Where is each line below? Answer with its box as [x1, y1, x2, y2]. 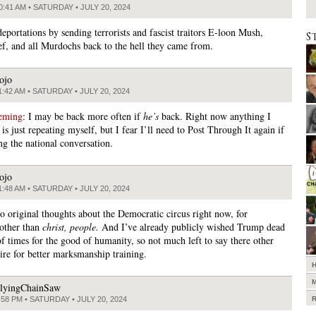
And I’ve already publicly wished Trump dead [99, 219, 285, 233]
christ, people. [42, 219, 99, 233]
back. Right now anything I [159, 109, 271, 123]
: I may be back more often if [23, 109, 143, 123]
